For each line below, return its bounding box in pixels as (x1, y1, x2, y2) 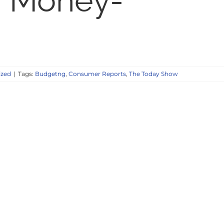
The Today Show (129, 70, 178, 78)
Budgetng (35, 70, 66, 78)
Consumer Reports (68, 70, 126, 78)
